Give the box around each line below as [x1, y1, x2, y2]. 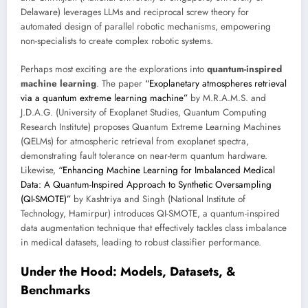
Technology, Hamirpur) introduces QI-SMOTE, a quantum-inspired [21, 206, 280, 220]
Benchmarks [21, 280, 90, 299]
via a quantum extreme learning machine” [21, 91, 188, 104]
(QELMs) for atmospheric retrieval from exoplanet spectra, [21, 134, 249, 148]
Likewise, [21, 163, 58, 177]
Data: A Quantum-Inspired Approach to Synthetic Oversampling [21, 177, 272, 191]
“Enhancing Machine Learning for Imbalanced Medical [58, 163, 275, 177]
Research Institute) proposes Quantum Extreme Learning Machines [21, 120, 280, 133]
